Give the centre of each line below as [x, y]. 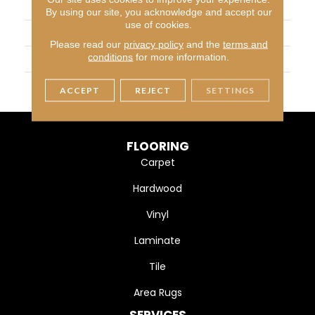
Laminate [157, 241]
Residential [191, 33]
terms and [245, 44]
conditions [111, 57]
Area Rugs [157, 293]
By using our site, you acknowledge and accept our [159, 12]
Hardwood [157, 189]
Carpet [157, 163]
